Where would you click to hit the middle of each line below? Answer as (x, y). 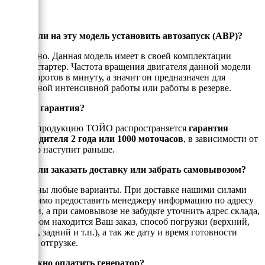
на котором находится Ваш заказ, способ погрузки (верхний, (127, 221)
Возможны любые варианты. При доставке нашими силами (126, 189)
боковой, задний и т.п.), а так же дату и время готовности (121, 232)
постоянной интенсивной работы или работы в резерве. (118, 88)
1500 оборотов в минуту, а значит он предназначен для (115, 77)
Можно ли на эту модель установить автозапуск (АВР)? (124, 35)
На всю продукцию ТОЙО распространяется (97, 128)
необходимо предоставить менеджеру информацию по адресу (129, 200)
